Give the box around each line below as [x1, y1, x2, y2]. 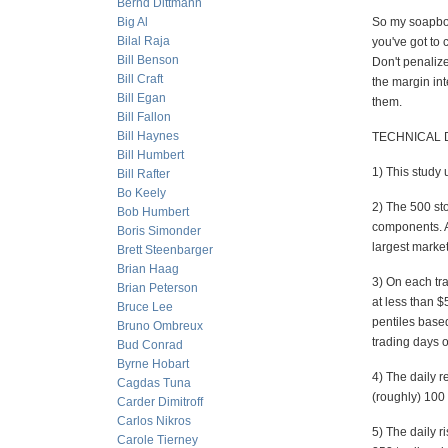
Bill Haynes [117, 129, 179, 143]
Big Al [117, 15, 148, 29]
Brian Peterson [117, 281, 198, 295]
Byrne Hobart [117, 357, 189, 371]
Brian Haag [117, 262, 179, 276]
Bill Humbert [117, 148, 184, 162]
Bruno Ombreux [117, 319, 203, 333]
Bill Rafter [117, 167, 170, 181]
